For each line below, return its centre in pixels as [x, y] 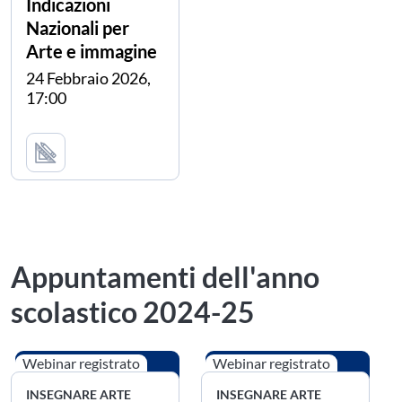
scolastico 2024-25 [133, 312]
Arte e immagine [92, 52]
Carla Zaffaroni [100, 136]
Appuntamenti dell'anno [165, 277]
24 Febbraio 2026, [88, 79]
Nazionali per [78, 28]
